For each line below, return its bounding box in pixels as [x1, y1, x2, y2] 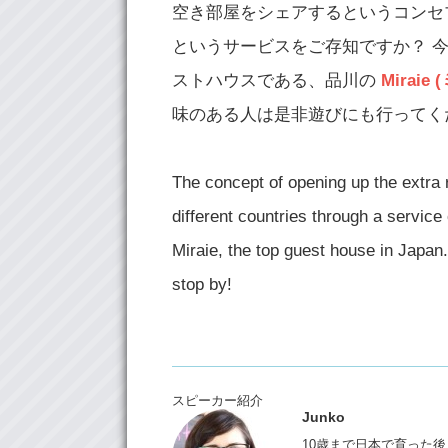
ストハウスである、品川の [172, 71, 381, 90]
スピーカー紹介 [172, 393, 263, 408]
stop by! [172, 275, 232, 294]
